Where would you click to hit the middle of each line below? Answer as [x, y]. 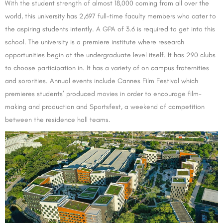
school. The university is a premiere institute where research [95, 42]
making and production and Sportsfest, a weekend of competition [105, 107]
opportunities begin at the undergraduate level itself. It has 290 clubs [110, 55]
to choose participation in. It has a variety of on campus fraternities [107, 68]
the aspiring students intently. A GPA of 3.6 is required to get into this [110, 29]
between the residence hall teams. [58, 120]
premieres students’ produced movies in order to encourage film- [103, 94]
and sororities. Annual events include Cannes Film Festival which [102, 81]
